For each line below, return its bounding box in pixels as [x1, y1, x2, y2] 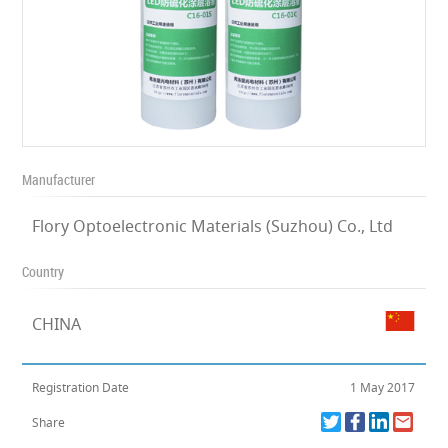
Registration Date [32, 379, 130, 396]
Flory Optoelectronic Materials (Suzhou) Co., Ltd [32, 215, 394, 237]
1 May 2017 [350, 379, 416, 396]
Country [22, 262, 65, 281]
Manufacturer [22, 170, 96, 189]
